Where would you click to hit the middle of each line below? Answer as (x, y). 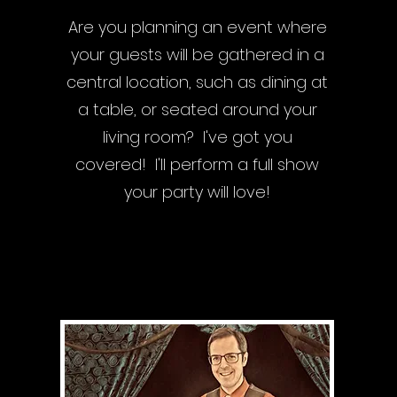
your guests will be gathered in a (197, 54)
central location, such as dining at (198, 82)
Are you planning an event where (197, 27)
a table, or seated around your (197, 109)
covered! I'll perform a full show (198, 164)
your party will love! (198, 192)
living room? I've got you (197, 137)
